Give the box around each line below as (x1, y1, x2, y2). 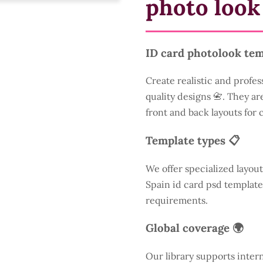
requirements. (146, 194, 208, 206)
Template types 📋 (146, 133, 240, 147)
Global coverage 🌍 (146, 221, 244, 235)
